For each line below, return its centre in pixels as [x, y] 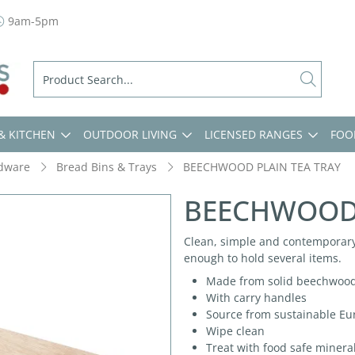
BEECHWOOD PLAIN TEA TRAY [262, 167]
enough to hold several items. [263, 258]
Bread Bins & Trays [107, 167]
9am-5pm [32, 21]
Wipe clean [235, 331]
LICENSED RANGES [254, 134]
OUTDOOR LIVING [130, 134]
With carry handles [256, 298]
